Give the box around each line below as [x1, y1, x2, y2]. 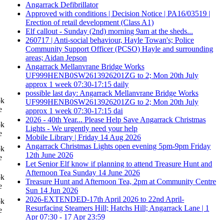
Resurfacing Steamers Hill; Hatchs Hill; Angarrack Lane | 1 [26, 203, 209, 212]
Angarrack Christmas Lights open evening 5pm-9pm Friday [26, 141, 211, 150]
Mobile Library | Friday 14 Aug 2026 [26, 133, 141, 141]
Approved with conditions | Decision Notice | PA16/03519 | [26, 9, 210, 18]
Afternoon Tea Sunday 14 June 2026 [26, 168, 140, 177]
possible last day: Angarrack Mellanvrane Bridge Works [26, 88, 198, 97]
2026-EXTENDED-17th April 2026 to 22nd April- [26, 194, 184, 203]
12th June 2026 [26, 150, 73, 159]
